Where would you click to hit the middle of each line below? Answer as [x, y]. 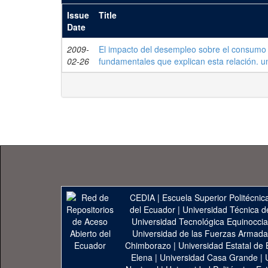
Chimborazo [148, 245]
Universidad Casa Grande [210, 257]
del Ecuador [152, 209]
